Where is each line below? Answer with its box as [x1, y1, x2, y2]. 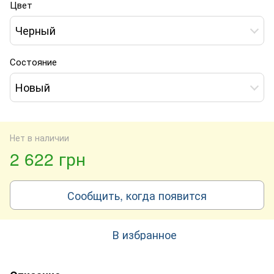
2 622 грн [10, 146, 86, 171]
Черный [15, 22, 56, 39]
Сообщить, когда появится [67, 187, 207, 203]
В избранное [112, 226, 177, 242]
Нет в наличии [10, 131, 69, 144]
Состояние [10, 54, 57, 68]
